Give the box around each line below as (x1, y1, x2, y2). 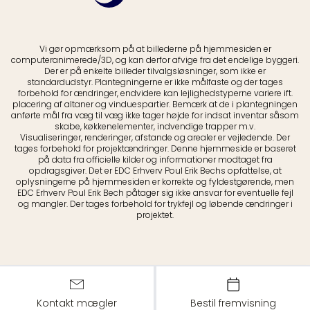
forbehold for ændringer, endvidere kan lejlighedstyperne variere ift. (17, 87, 293, 98)
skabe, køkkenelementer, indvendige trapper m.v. (55, 120, 255, 131)
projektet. (136, 209, 174, 220)
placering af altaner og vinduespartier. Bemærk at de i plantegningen (12, 98, 298, 109)
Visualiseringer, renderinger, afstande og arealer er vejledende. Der (20, 131, 290, 143)
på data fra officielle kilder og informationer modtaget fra (37, 154, 273, 165)
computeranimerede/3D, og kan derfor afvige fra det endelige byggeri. (11, 54, 299, 65)
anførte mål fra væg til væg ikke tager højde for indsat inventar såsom (11, 109, 299, 120)
